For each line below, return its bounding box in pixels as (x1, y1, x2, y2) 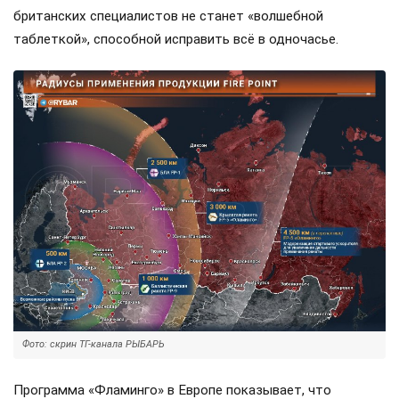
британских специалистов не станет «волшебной (13, 7, 323, 24)
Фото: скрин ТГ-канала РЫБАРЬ (22, 338, 165, 350)
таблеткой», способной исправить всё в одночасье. (13, 30, 338, 47)
